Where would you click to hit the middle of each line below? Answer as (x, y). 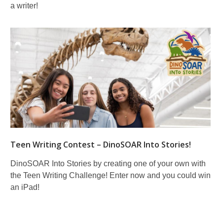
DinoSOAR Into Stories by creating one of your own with (108, 163)
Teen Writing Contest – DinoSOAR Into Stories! (101, 144)
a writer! (24, 5)
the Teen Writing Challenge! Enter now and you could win (110, 175)
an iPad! (25, 187)
